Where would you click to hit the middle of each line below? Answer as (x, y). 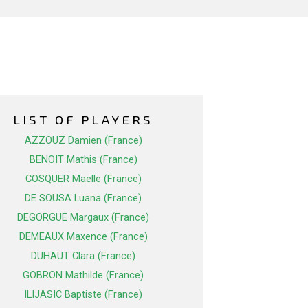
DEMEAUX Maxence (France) (83, 237)
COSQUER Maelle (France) (83, 179)
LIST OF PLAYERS (83, 120)
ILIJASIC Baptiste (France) (83, 295)
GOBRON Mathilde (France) (83, 275)
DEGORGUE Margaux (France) (83, 218)
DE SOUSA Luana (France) (83, 198)
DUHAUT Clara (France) (83, 256)
